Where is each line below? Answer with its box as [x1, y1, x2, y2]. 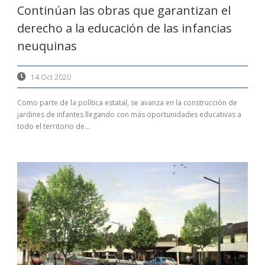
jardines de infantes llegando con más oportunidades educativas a [17, 109, 241, 120]
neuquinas [17, 38, 77, 54]
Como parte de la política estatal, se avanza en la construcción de [17, 98, 237, 108]
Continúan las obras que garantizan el [17, 2, 231, 19]
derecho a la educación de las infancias [17, 20, 232, 37]
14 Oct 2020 [31, 72, 71, 83]
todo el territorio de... [17, 121, 90, 132]
